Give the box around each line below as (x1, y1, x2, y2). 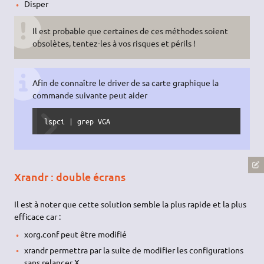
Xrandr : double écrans (14, 169, 126, 183)
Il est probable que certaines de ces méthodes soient (32, 25, 228, 37)
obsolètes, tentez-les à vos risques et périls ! (32, 38, 196, 49)
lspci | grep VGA (44, 115, 110, 126)
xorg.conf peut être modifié (24, 229, 127, 240)
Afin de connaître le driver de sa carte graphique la (32, 77, 219, 88)
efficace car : (14, 210, 61, 222)
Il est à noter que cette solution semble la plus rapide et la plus (14, 198, 247, 209)
